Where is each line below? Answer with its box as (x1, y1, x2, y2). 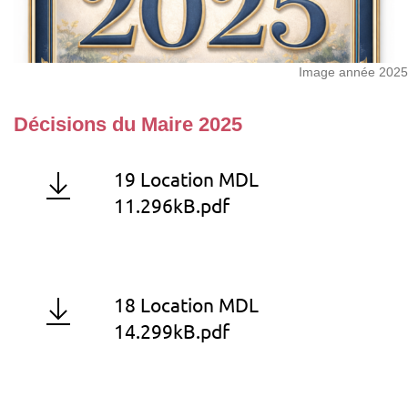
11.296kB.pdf (114, 195, 229, 218)
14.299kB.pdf (114, 321, 229, 343)
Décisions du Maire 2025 (14, 113, 242, 137)
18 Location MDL (114, 294, 259, 317)
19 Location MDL (114, 168, 259, 191)
